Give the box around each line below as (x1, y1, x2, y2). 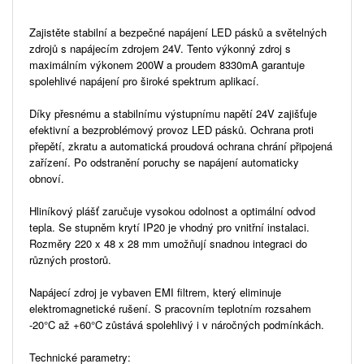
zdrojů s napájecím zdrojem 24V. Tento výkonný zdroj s (29, 40, 291, 56)
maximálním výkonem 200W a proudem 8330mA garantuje (29, 56, 305, 72)
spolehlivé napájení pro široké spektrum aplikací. (29, 72, 259, 89)
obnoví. (29, 170, 64, 186)
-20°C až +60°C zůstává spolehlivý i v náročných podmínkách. (29, 316, 324, 332)
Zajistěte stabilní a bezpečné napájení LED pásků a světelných (29, 24, 327, 40)
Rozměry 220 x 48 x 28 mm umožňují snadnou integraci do (29, 235, 307, 251)
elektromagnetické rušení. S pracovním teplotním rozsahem (29, 300, 311, 316)
